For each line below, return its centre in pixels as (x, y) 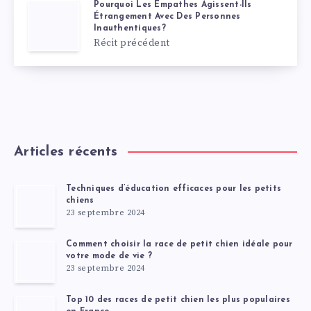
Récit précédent (132, 43)
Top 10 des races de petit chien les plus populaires (178, 300)
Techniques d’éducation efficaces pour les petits (174, 189)
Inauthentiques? (130, 28)
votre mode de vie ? (109, 257)
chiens (80, 201)
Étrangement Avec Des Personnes (167, 16)
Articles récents (66, 152)
